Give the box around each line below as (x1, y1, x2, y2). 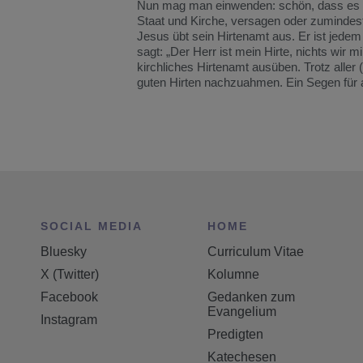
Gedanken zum (207, 289, 296, 304)
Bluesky (41, 244, 87, 258)
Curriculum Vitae (207, 244, 305, 258)
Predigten (207, 327, 264, 341)
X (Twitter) (41, 267, 99, 281)
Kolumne (207, 267, 260, 281)
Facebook (41, 289, 98, 304)
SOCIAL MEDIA (41, 219, 143, 233)
